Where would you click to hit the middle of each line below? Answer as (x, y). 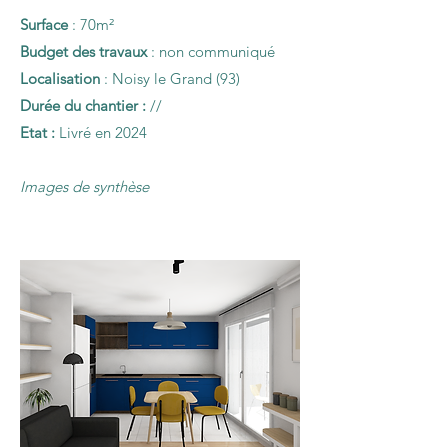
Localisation (62, 78)
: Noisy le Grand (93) (172, 78)
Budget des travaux (85, 51)
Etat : (37, 132)
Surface (46, 24)
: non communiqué (213, 51)
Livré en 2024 (101, 132)
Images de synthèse (84, 186)
